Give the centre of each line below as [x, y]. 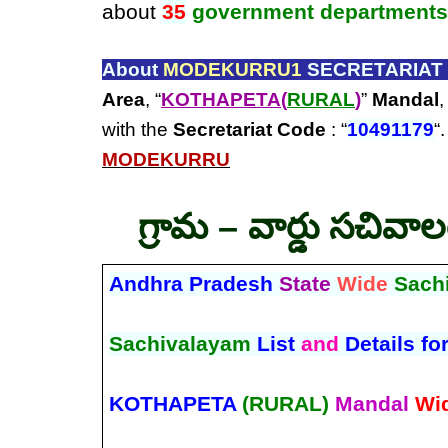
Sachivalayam [179, 343]
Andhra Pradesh [193, 283]
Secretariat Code [249, 129]
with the [137, 129]
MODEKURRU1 [232, 69]
